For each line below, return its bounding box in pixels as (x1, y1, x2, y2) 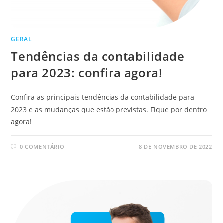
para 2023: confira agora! (11, 64, 163, 81)
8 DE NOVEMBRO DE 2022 (138, 143, 212, 151)
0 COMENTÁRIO (20, 143, 65, 151)
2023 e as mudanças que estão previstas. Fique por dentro (11, 105, 207, 114)
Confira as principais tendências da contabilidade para (11, 92, 195, 102)
